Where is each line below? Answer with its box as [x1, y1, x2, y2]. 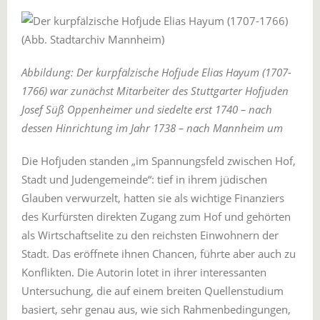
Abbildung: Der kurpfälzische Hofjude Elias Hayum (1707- [21, 65, 291, 79]
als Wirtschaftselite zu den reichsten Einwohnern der [21, 228, 279, 242]
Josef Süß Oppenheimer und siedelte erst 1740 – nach [21, 102, 272, 116]
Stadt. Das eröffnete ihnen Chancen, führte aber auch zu [21, 246, 296, 261]
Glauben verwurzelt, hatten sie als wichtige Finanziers [21, 191, 284, 205]
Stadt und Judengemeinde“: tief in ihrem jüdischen [21, 172, 267, 186]
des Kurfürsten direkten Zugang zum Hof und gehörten [21, 209, 291, 224]
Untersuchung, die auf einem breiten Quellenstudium [21, 284, 284, 298]
